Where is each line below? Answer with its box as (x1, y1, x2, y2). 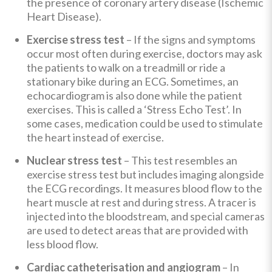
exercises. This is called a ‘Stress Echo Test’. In (27, 102, 242, 116)
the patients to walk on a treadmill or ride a (27, 60, 225, 74)
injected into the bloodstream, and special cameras (27, 209, 265, 223)
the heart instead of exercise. (27, 130, 164, 144)
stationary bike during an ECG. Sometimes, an (27, 74, 239, 88)
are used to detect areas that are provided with (27, 223, 248, 237)
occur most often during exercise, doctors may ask (27, 46, 262, 60)
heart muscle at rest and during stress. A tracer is (27, 195, 256, 209)
